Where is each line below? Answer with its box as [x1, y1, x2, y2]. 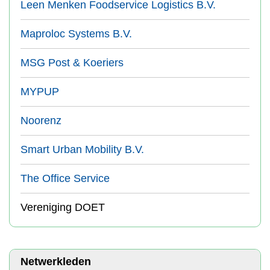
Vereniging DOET [20, 201, 105, 213]
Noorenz [20, 115, 61, 127]
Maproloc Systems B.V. [20, 28, 132, 40]
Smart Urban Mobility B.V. [20, 143, 144, 155]
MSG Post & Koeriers [20, 57, 124, 69]
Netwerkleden [20, 256, 91, 268]
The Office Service [20, 172, 110, 184]
